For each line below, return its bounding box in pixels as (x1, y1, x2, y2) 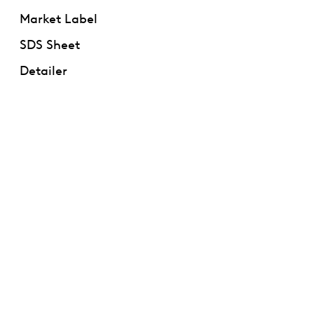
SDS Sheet (19, 34, 80, 52)
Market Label (19, 8, 97, 26)
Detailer (19, 60, 67, 78)
